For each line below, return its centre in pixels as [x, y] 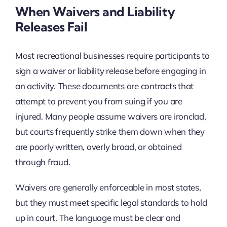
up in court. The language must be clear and [98, 218]
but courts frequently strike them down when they [110, 132]
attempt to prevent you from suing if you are [99, 101]
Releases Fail [51, 26]
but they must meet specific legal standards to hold [111, 203]
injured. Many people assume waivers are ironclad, [110, 117]
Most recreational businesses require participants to [112, 56]
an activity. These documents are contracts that [104, 86]
